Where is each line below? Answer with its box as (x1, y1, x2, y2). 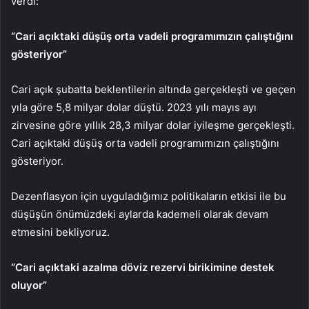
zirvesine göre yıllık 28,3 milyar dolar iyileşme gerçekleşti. (11, 119, 295, 132)
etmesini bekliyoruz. (11, 226, 110, 239)
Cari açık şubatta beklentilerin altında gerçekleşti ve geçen (11, 83, 296, 97)
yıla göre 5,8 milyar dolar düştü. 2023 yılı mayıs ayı (11, 101, 257, 114)
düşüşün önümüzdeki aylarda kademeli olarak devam (11, 208, 268, 221)
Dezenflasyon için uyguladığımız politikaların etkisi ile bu (11, 190, 286, 203)
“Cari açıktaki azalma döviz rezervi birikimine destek (11, 261, 275, 275)
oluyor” (11, 279, 47, 292)
